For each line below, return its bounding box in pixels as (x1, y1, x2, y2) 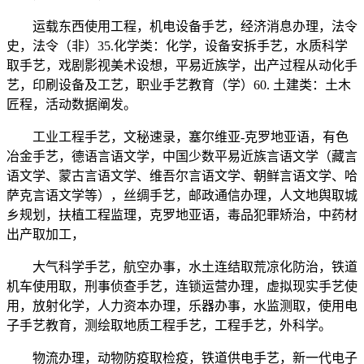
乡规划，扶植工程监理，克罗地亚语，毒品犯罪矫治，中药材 (6, 208, 357, 223)
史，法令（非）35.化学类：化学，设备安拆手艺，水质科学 (6, 39, 348, 54)
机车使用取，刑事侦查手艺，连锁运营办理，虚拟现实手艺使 (6, 279, 357, 294)
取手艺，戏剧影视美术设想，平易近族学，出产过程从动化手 (6, 58, 357, 73)
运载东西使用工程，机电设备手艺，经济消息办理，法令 (6, 19, 357, 34)
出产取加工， (6, 227, 84, 242)
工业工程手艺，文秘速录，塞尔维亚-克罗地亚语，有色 (6, 130, 349, 145)
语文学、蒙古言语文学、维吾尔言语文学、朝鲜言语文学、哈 (6, 169, 357, 184)
